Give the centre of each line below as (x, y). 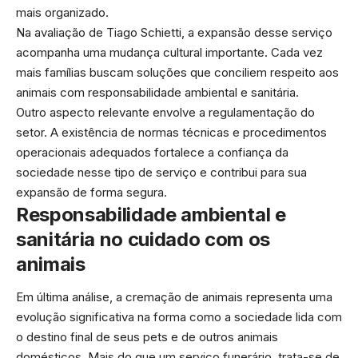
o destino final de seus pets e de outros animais (147, 337)
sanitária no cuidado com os (143, 239)
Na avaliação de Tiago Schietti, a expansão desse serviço (174, 32)
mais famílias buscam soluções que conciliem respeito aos (177, 72)
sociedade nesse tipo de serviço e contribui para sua (161, 172)
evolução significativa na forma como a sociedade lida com (179, 317)
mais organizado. (62, 12)
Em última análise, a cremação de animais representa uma (174, 297)
